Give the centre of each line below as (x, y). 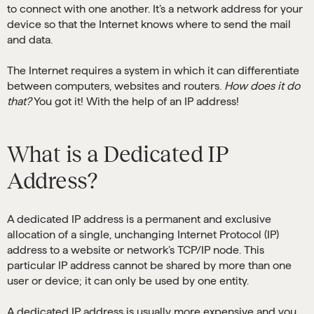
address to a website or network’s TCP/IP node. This (136, 250)
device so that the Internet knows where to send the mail (149, 24)
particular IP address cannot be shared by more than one (149, 265)
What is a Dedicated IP (118, 154)
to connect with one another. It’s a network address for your (155, 9)
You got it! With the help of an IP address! (135, 101)
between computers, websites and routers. (116, 86)
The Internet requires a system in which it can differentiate (153, 70)
